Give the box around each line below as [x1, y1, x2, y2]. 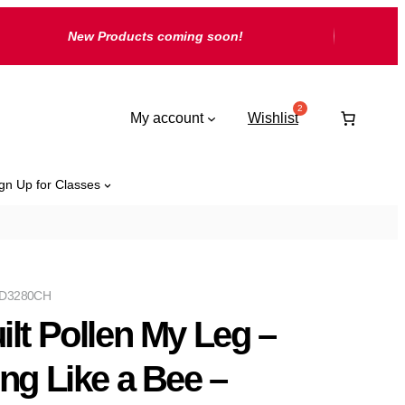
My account [130, 109, 204, 126]
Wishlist [248, 109, 298, 126]
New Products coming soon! [67, 29, 243, 43]
